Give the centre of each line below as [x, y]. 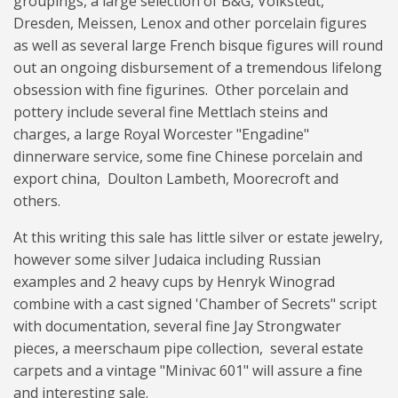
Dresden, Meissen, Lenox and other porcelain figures [190, 23]
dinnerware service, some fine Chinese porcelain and [188, 156]
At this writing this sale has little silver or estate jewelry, [198, 237]
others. [37, 200]
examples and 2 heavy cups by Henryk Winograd [174, 281]
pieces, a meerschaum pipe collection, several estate [188, 348]
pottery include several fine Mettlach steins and [171, 111]
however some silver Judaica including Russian [167, 259]
